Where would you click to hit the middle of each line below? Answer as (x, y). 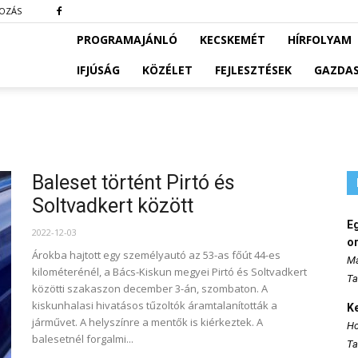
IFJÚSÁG (98, 70)
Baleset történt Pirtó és (133, 183)
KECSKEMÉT (233, 40)
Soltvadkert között (113, 206)
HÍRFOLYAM (320, 40)
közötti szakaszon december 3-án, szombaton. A (150, 288)
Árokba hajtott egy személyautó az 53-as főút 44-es (156, 255)
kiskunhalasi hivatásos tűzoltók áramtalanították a (155, 305)
